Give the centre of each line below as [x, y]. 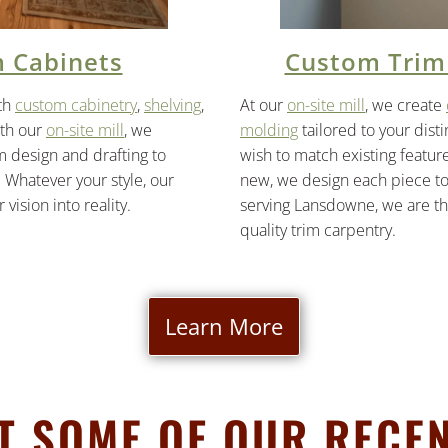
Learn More [224, 326]
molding [269, 129]
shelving [172, 104]
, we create [405, 104]
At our [263, 104]
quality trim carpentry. [318, 229]
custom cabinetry [76, 104]
